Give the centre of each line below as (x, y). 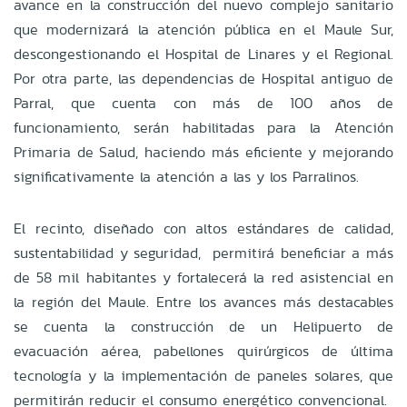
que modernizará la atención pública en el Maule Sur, (203, 29)
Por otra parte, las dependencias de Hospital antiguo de (203, 78)
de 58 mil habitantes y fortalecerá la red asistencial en (203, 277)
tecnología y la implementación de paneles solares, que (203, 375)
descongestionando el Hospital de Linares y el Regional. (203, 54)
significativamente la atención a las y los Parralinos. (186, 176)
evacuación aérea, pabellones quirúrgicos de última (203, 351)
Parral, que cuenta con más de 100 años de (203, 103)
